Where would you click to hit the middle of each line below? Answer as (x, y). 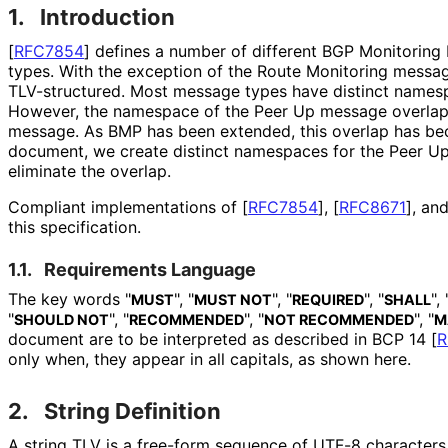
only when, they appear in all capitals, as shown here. (209, 358)
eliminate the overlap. (89, 170)
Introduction (107, 16)
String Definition (132, 410)
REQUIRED (328, 299)
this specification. (74, 226)
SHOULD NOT (61, 319)
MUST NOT (233, 299)
